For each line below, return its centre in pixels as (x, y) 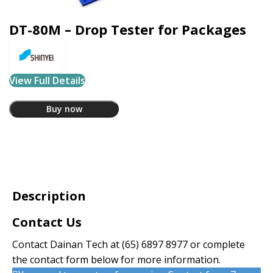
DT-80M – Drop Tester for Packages (128, 29)
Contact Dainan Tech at (67, 244)
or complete (216, 244)
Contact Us (47, 222)
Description (49, 196)
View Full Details (47, 80)
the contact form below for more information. (116, 259)
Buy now (64, 108)
